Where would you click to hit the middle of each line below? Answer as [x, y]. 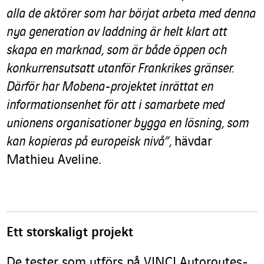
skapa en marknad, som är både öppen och [117, 51]
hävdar [193, 142]
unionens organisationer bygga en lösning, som [128, 124]
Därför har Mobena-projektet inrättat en [110, 88]
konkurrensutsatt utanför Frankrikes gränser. [120, 69]
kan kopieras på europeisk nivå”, [90, 142]
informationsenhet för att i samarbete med [115, 106]
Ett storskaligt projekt [70, 233]
